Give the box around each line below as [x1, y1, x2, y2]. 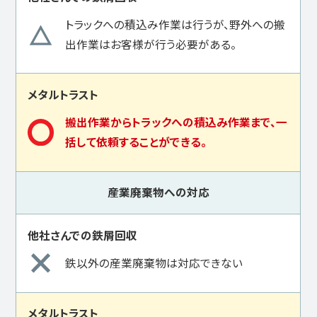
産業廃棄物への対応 [107, 184, 209, 201]
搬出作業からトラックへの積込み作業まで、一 [64, 114, 287, 130]
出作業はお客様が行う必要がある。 [64, 35, 236, 52]
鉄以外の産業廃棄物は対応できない [64, 254, 243, 271]
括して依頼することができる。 [64, 134, 207, 150]
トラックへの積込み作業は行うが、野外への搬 [64, 16, 285, 33]
